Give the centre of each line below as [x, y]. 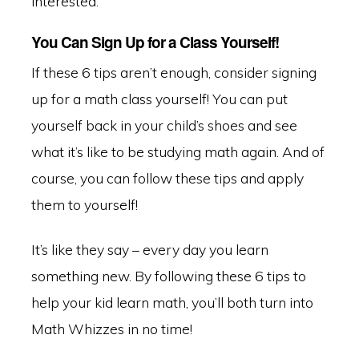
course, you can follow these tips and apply [167, 178]
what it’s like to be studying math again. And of [177, 152]
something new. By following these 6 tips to [168, 275]
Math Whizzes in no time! [111, 328]
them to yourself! [84, 205]
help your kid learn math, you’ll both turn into [172, 302]
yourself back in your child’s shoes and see [164, 125]
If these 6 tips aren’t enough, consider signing [173, 73]
